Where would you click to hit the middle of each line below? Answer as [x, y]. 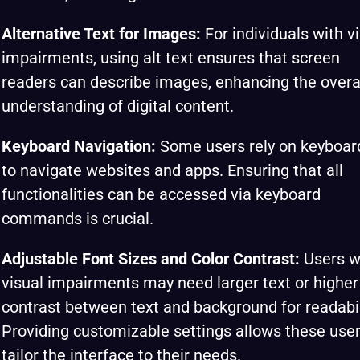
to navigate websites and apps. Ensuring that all [172, 170]
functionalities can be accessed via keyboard [161, 194]
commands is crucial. [78, 219]
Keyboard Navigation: [79, 146]
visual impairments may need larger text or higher [180, 283]
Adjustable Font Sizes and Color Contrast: [151, 259]
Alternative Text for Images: [101, 34]
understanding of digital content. [118, 106]
